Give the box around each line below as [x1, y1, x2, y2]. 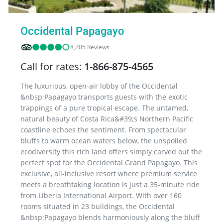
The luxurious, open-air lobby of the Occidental [20, 81, 178, 91]
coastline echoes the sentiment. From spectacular [20, 124, 186, 134]
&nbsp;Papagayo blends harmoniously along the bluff [20, 212, 200, 222]
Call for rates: [20, 59, 84, 73]
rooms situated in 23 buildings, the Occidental [20, 201, 175, 211]
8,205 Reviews [70, 42, 110, 51]
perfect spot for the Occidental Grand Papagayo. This [20, 157, 198, 167]
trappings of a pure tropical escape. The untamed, [20, 103, 188, 112]
